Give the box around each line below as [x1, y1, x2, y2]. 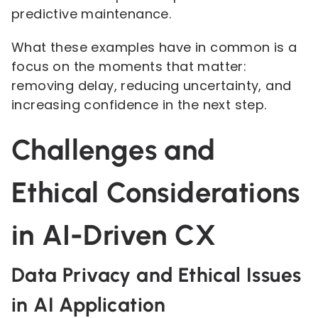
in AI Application [11, 292, 166, 317]
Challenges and [11, 133, 216, 167]
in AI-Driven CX [11, 218, 216, 252]
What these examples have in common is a [11, 38, 297, 56]
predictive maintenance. [11, 5, 172, 23]
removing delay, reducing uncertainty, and [11, 77, 292, 94]
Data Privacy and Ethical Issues [11, 263, 302, 287]
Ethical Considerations [11, 175, 300, 209]
